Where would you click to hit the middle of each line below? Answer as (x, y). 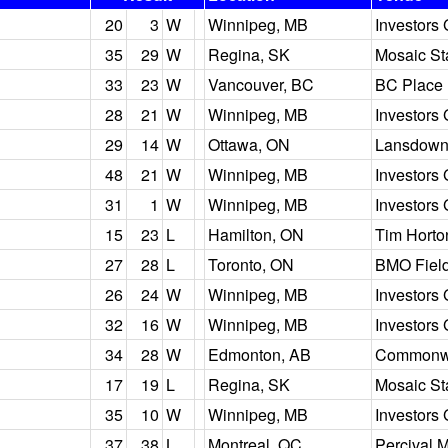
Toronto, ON (251, 264)
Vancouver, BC (261, 84)
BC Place (409, 84)
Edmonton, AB (259, 354)
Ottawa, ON (249, 144)
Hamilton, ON (256, 234)
